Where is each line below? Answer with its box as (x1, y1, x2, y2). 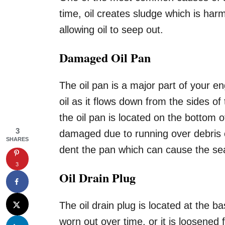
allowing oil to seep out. (59, 24, 163, 35)
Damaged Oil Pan (59, 48, 151, 66)
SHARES (6, 136, 29, 142)
